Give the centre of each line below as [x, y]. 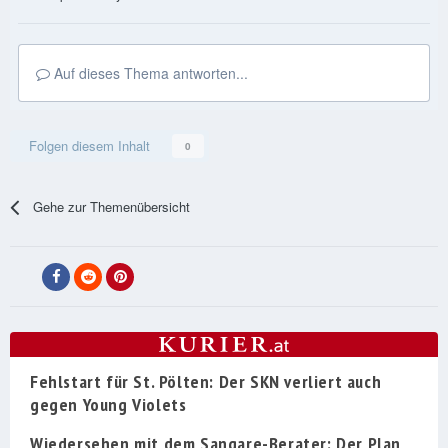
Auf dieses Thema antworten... [149, 73]
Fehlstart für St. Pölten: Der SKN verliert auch [206, 382]
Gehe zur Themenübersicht [112, 207]
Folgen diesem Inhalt [89, 146]
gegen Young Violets [108, 405]
